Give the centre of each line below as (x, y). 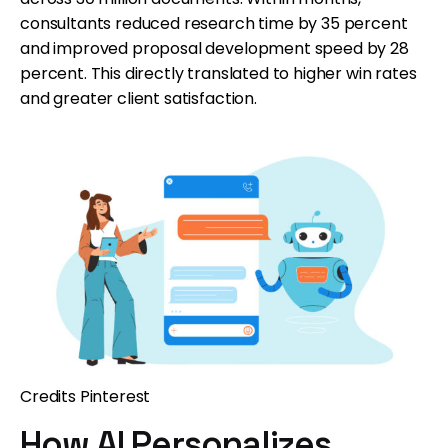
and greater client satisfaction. (138, 99)
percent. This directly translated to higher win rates (218, 74)
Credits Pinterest (85, 396)
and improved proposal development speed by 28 (214, 49)
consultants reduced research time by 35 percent (214, 24)
